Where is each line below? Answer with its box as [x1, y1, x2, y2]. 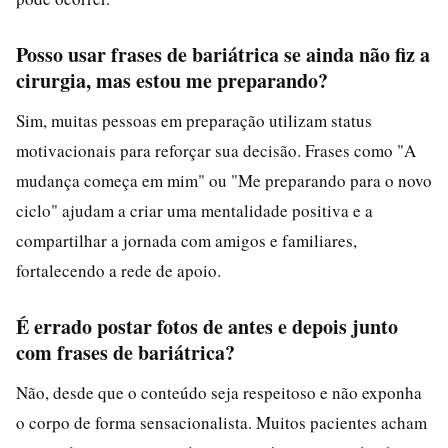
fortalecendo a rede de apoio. [16, 258, 221, 282]
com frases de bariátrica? [16, 337, 235, 367]
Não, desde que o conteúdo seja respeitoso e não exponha [16, 380, 422, 404]
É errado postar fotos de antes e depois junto [16, 311, 398, 341]
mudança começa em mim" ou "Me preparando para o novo [16, 168, 432, 192]
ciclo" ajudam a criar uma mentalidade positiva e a [16, 198, 373, 222]
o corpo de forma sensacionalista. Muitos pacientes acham [16, 410, 427, 434]
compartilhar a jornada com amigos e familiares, [16, 228, 357, 252]
